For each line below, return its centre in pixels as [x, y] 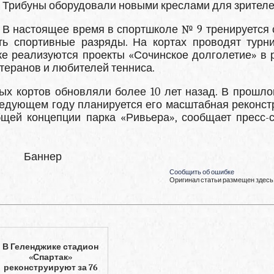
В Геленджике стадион [51, 246]
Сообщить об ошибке [202, 172]
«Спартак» [51, 257]
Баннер [43, 157]
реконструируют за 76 [50, 267]
